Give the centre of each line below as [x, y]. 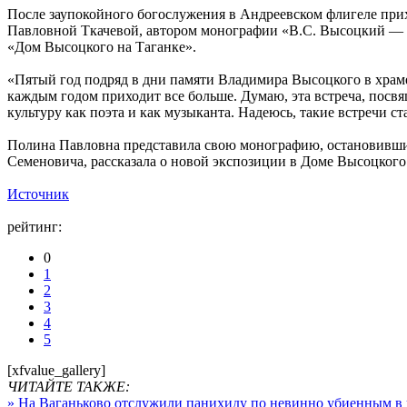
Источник [38, 194]
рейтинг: [36, 226]
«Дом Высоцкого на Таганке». [104, 46]
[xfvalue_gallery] [56, 370]
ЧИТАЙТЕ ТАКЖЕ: [69, 386]
